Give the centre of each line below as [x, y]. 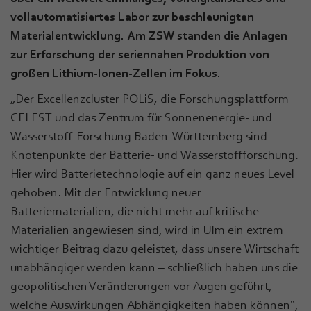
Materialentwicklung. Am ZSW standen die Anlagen [149, 35]
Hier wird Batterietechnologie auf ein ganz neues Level [152, 173]
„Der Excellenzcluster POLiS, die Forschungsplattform [150, 98]
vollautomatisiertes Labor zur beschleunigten [132, 16]
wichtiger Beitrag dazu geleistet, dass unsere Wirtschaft [154, 248]
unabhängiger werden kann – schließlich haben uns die [154, 267]
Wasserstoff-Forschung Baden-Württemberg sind [139, 136]
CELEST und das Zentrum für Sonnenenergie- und [141, 117]
